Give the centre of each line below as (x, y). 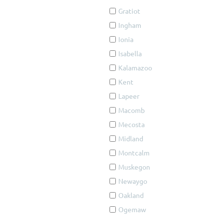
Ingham (130, 25)
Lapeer (129, 96)
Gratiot (129, 11)
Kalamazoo (135, 67)
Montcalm (134, 153)
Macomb (131, 110)
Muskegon (134, 167)
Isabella (130, 53)
